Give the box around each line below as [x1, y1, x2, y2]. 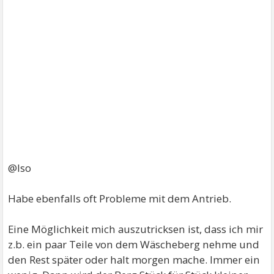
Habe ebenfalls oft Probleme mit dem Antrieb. [8, 191, 232, 206]
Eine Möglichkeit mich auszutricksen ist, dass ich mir [8, 222, 264, 236]
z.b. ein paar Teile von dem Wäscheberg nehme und [8, 237, 260, 251]
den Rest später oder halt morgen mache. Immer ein [8, 253, 261, 267]
